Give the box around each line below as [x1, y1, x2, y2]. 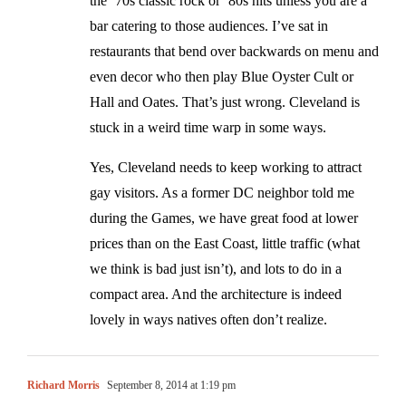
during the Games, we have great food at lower [90, 209, 358, 226]
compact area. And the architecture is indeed [90, 285, 342, 302]
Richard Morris [27, 378, 100, 391]
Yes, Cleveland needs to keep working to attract [90, 159, 362, 175]
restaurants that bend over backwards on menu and [90, 43, 379, 59]
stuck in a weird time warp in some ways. [90, 119, 326, 135]
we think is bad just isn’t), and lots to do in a [90, 260, 342, 276]
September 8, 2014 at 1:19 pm [104, 378, 236, 391]
